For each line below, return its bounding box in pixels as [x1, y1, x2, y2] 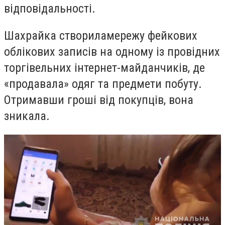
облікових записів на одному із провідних [4, 44, 220, 59]
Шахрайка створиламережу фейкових [4, 28, 197, 43]
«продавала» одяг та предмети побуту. [4, 76, 202, 91]
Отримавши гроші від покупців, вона [4, 92, 193, 107]
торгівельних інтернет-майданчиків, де [4, 60, 205, 75]
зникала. [4, 108, 50, 123]
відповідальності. [4, 2, 95, 16]
